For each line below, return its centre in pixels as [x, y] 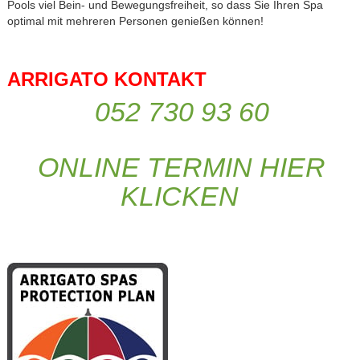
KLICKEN [180, 197]
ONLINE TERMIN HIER [182, 168]
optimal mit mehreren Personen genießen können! [135, 20]
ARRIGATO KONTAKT [106, 79]
